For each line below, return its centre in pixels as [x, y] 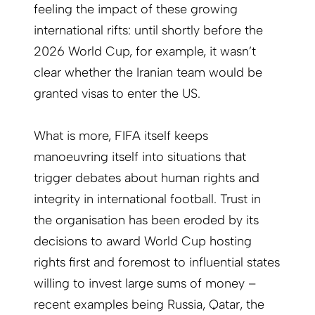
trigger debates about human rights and [147, 178]
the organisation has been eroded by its [146, 220]
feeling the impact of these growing [136, 9]
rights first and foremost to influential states [157, 263]
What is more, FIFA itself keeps [121, 136]
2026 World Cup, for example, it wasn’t [145, 52]
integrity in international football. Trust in [147, 199]
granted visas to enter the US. [117, 94]
